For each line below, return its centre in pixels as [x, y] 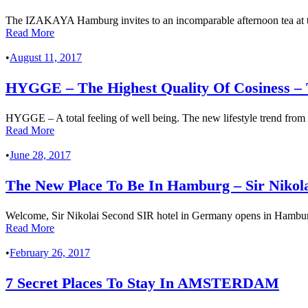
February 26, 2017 [50, 253]
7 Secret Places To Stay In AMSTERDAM [142, 283]
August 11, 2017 [46, 58]
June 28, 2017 [40, 155]
